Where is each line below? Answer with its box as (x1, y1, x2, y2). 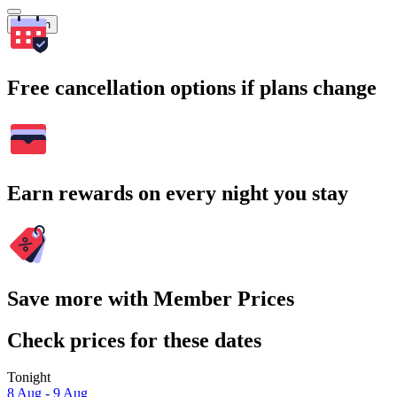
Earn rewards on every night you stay (7, 181, 348, 205)
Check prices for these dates (7, 328, 261, 352)
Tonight (7, 370, 51, 385)
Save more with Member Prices (7, 286, 294, 310)
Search (14, 18, 51, 32)
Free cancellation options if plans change (7, 75, 377, 99)
